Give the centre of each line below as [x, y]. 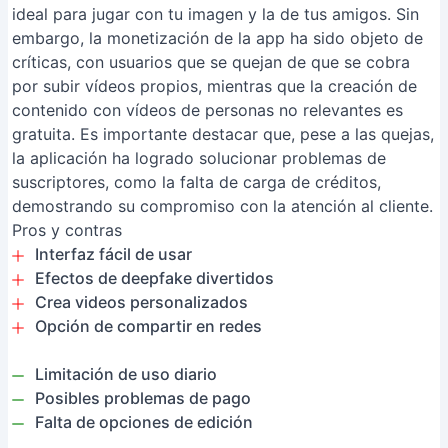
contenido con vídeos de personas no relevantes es [207, 110]
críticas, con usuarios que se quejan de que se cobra [211, 62]
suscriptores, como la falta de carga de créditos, [196, 182]
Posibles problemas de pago [143, 398]
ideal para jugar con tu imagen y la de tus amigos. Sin [215, 14]
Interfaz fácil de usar [113, 254]
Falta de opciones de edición [144, 422]
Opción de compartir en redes [148, 326]
